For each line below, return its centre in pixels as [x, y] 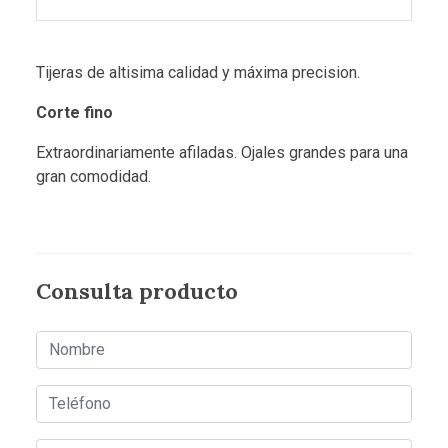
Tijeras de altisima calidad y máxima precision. [198, 72]
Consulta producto [137, 290]
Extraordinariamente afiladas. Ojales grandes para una [222, 152]
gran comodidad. [93, 176]
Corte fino [74, 112]
